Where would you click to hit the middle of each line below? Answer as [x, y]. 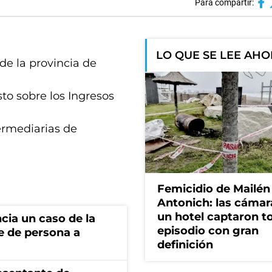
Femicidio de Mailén [214, 189]
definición [185, 245]
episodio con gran [208, 231]
